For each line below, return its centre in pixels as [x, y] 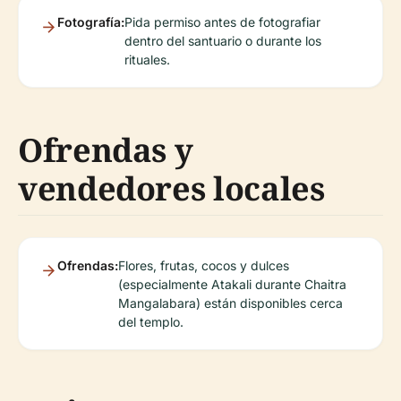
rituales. [147, 60]
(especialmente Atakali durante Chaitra [232, 284]
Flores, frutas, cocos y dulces [204, 265]
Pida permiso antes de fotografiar [222, 22]
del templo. [151, 322]
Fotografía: [91, 22]
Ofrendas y [106, 150]
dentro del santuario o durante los [223, 41]
